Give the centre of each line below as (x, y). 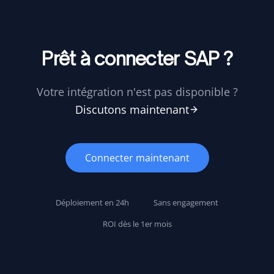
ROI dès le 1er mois (137, 224)
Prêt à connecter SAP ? (137, 58)
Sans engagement (186, 202)
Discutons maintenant (132, 109)
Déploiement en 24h (92, 202)
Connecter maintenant (137, 158)
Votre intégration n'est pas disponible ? (137, 92)
